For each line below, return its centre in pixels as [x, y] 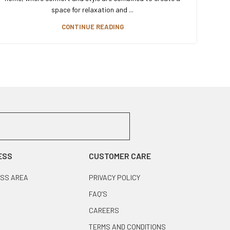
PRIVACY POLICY [115, 177]
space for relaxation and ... [92, 9]
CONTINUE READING [92, 27]
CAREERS [104, 210]
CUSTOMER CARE [120, 156]
